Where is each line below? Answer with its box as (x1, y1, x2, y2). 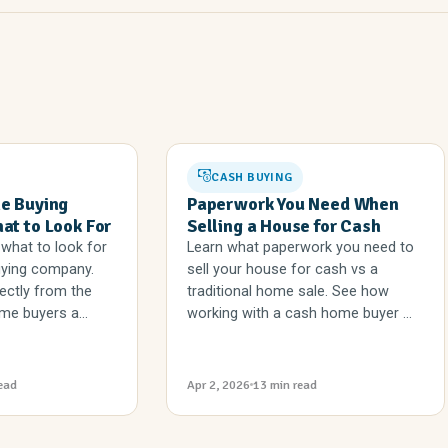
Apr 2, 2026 (187, 376, 250, 393)
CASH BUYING (211, 169, 293, 185)
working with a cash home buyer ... (187, 304, 412, 322)
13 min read (253, 376, 317, 393)
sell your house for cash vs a (187, 260, 378, 278)
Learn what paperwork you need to (187, 238, 414, 256)
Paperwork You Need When (187, 192, 399, 215)
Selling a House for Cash (187, 214, 381, 237)
